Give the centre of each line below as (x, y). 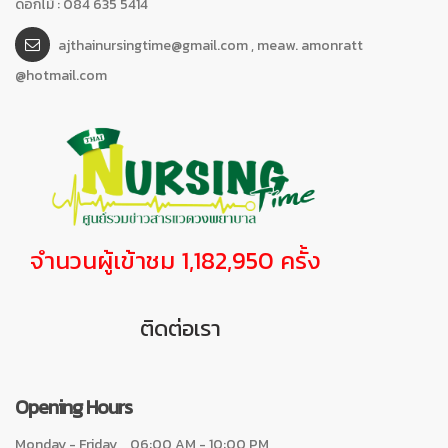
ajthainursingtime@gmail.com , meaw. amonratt (210, 45)
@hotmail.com (61, 75)
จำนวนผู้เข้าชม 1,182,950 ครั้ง (175, 261)
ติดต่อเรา (180, 329)
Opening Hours (73, 407)
